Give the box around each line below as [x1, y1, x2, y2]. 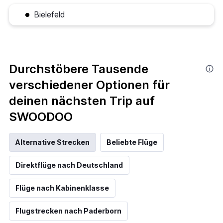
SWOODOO [9, 109, 73, 124]
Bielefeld [34, 9, 65, 19]
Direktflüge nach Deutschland [15, 160, 123, 169]
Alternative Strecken [15, 137, 90, 146]
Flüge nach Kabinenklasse [15, 183, 109, 192]
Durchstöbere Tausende [9, 61, 148, 76]
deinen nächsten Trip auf [9, 93, 155, 108]
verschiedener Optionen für [9, 77, 170, 92]
